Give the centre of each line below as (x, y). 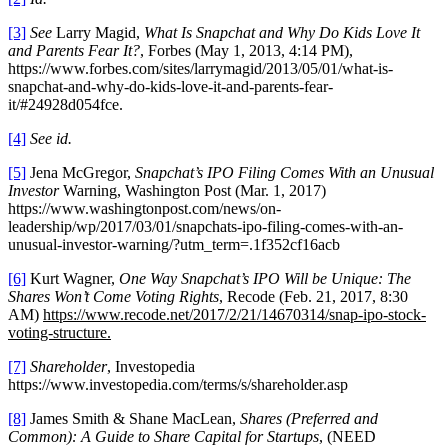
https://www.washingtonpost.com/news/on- (144, 209)
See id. (51, 139)
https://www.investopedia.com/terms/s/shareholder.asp (178, 385)
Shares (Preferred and (309, 419)
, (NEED (347, 437)
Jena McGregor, (80, 173)
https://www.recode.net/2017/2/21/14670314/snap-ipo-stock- (234, 315)
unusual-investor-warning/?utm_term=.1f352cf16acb (174, 245)
